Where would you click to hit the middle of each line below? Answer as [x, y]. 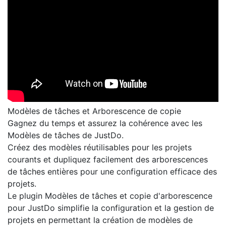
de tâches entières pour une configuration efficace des [112, 172]
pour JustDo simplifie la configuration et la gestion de [111, 208]
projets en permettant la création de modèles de [100, 220]
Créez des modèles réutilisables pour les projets [100, 147]
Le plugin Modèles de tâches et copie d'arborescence [110, 196]
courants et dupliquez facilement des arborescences [108, 159]
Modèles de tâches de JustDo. [66, 135]
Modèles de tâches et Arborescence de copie [94, 111]
